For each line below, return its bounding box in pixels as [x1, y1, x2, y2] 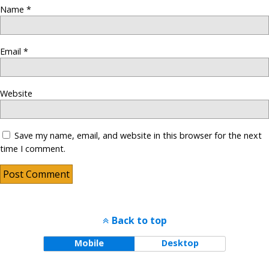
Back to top [111, 214, 167, 228]
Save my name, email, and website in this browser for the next [14, 130, 262, 142]
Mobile [74, 237, 104, 249]
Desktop [161, 237, 199, 249]
